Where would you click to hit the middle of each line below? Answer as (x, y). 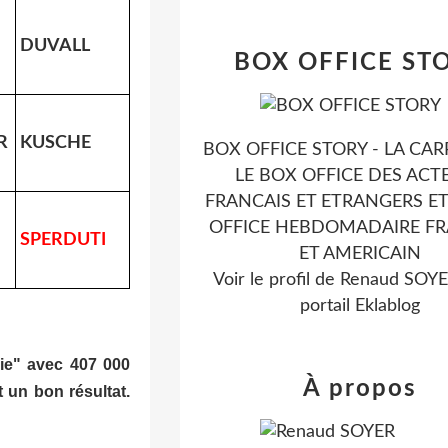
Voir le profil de (276, 280)
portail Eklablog (360, 306)
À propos (360, 389)
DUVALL (55, 45)
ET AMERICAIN (360, 254)
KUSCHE (55, 142)
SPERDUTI (63, 239)
